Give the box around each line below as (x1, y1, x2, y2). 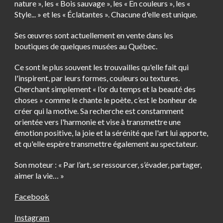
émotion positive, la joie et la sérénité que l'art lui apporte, (14, 128, 209, 138)
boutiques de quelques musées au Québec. (14, 41, 158, 51)
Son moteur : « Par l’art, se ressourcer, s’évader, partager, (14, 160, 202, 170)
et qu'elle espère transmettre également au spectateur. (14, 139, 198, 149)
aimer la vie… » (14, 171, 65, 181)
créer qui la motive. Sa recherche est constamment (14, 106, 184, 116)
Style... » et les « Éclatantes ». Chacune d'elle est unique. (14, 9, 198, 19)
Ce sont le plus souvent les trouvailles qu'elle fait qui (14, 62, 189, 72)
